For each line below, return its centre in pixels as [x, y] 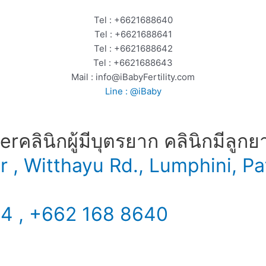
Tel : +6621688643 [133, 63]
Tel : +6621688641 [133, 34]
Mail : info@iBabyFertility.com [133, 77]
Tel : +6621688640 [133, 20]
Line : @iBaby [133, 91]
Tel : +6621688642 [133, 49]
